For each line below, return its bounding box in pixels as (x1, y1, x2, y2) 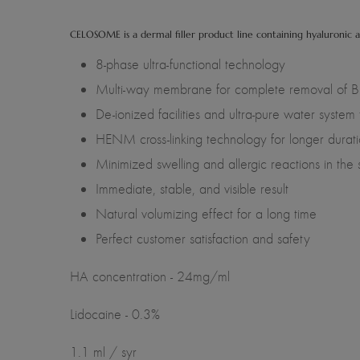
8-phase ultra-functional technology (96, 55, 285, 73)
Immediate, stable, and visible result (96, 179, 288, 198)
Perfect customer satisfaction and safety (96, 229, 310, 247)
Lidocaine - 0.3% (70, 305, 160, 323)
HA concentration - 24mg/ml (70, 267, 230, 285)
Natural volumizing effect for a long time (96, 204, 317, 223)
